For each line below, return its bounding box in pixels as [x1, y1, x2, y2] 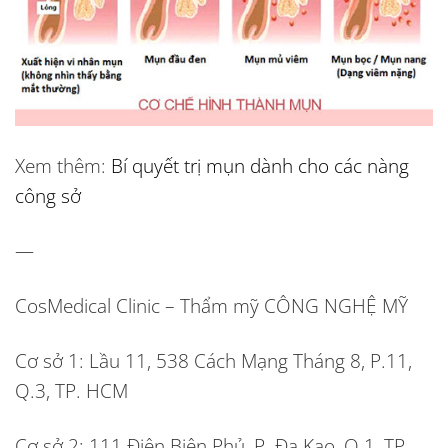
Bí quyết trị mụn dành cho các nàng [111, 152, 409, 180]
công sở [15, 182, 81, 210]
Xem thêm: [15, 152, 111, 180]
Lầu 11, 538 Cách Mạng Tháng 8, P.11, [84, 346, 412, 374]
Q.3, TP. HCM [15, 376, 128, 404]
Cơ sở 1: [15, 346, 84, 374]
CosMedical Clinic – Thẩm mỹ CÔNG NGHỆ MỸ [15, 292, 408, 320]
